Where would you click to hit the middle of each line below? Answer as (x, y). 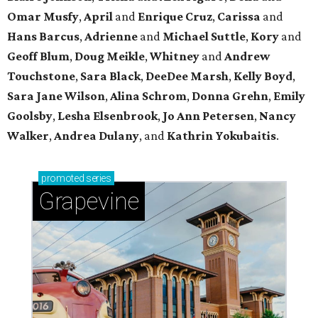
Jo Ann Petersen (208, 116)
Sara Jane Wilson (56, 96)
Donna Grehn (230, 96)
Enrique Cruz (175, 17)
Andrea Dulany (97, 136)
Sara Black (110, 76)
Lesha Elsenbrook (108, 116)
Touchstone (41, 76)
